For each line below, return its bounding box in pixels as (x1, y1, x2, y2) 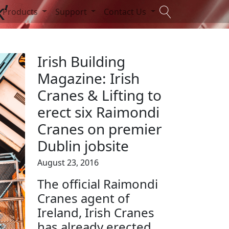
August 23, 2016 (37, 157, 99, 168)
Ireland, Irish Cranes (37, 204, 154, 221)
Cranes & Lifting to (37, 85, 162, 105)
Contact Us (104, 6, 149, 17)
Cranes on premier (37, 119, 162, 139)
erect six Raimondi (37, 102, 159, 122)
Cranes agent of (37, 190, 129, 207)
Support (55, 6, 89, 17)
